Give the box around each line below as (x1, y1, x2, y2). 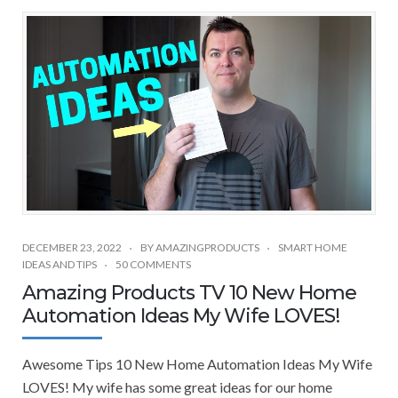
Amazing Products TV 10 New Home (22, 280, 356, 305)
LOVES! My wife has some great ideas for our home (22, 378, 332, 395)
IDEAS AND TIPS (22, 257, 97, 271)
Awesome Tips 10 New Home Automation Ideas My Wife (22, 354, 372, 372)
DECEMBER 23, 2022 (22, 240, 122, 254)
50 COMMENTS (115, 257, 191, 271)
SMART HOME (278, 240, 347, 254)
